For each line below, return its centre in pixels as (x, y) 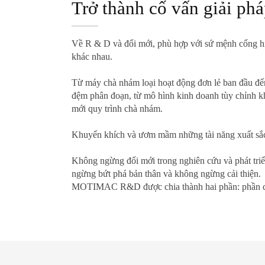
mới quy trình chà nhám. (117, 108)
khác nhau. (92, 56)
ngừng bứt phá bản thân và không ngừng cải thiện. (166, 173)
